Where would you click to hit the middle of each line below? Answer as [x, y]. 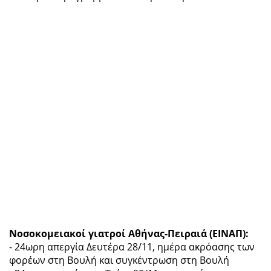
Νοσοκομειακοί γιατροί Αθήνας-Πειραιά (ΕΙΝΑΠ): [129, 233]
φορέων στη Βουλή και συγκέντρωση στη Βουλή [119, 260]
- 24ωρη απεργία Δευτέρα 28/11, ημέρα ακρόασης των [132, 247]
